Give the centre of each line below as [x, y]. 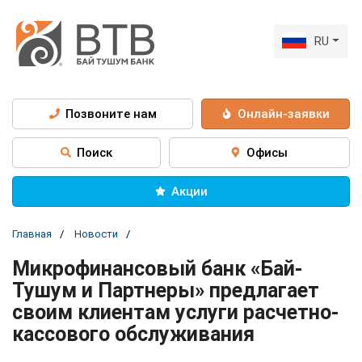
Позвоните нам [111, 114]
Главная [32, 234]
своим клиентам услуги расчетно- [175, 312]
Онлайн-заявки [284, 114]
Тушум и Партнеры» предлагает [166, 290]
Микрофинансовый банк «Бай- [157, 268]
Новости [96, 234]
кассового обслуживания [133, 334]
